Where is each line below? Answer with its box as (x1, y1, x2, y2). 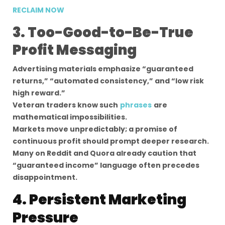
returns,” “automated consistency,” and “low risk (13, 76, 204, 86)
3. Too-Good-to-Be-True (13, 23, 193, 42)
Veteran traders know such (13, 100, 118, 110)
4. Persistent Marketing (13, 190, 186, 209)
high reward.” (13, 88, 65, 98)
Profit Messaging (13, 40, 137, 60)
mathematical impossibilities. (13, 112, 127, 122)
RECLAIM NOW (13, 5, 64, 15)
